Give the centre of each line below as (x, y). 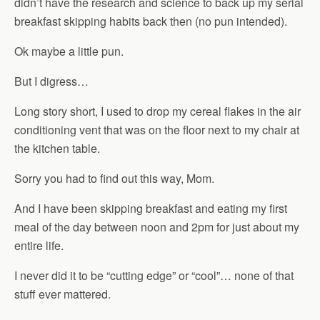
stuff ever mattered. (62, 294)
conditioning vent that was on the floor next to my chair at (157, 130)
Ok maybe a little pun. (69, 51)
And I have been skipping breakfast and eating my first (151, 208)
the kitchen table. (57, 148)
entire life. (39, 245)
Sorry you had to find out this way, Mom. (114, 178)
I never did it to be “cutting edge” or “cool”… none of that (154, 275)
